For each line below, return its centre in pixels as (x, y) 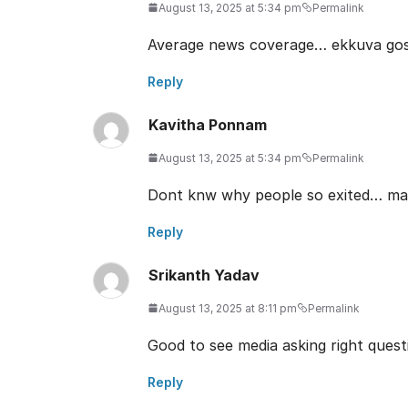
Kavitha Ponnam (208, 124)
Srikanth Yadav (204, 275)
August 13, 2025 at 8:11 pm (228, 308)
